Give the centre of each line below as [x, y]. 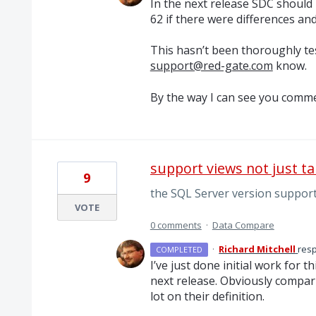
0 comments [176, 225]
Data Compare [243, 225]
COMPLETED [180, 249]
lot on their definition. [207, 296]
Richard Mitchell [257, 249]
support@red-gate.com [211, 66]
